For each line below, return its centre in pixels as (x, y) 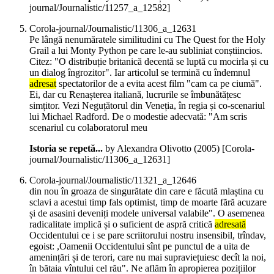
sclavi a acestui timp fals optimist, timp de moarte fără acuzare (148, 202)
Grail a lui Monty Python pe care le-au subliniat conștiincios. (146, 51)
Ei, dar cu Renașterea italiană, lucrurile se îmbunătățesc (135, 95)
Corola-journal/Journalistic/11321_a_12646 (113, 180)
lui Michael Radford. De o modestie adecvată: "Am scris (138, 117)
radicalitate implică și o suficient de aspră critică (122, 224)
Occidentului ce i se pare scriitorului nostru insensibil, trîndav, (148, 235)
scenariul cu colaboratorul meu (88, 128)
